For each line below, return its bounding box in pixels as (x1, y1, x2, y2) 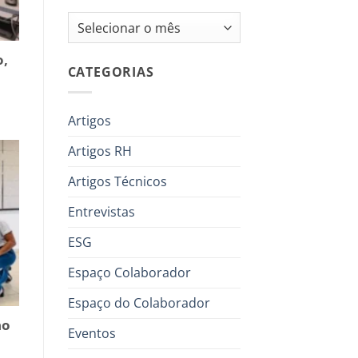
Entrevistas (67, 202, 135, 221)
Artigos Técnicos (67, 172, 167, 190)
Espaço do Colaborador (67, 293, 210, 312)
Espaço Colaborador (67, 263, 191, 281)
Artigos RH (67, 141, 132, 160)
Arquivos (66, 13, 117, 29)
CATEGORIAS (67, 63, 154, 82)
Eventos (67, 324, 116, 342)
